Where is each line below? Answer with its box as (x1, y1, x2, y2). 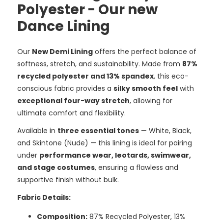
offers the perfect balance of (92, 47, 196, 57)
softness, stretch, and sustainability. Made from (17, 59, 182, 69)
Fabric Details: (17, 192, 71, 203)
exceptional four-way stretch (17, 96, 130, 106)
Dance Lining (17, 16, 113, 36)
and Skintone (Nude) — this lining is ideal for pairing (17, 138, 192, 148)
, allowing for (129, 96, 172, 106)
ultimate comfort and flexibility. (17, 108, 126, 118)
